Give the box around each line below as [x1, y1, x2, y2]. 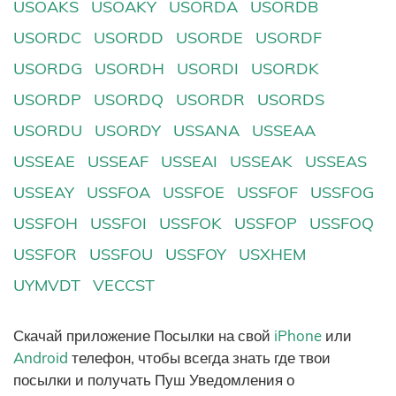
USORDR [176, 88, 246, 110]
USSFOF [237, 182, 299, 203]
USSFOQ [309, 213, 375, 234]
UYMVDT [13, 275, 80, 296]
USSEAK [230, 151, 293, 172]
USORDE [176, 27, 244, 48]
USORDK [251, 57, 320, 79]
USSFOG [310, 182, 375, 203]
